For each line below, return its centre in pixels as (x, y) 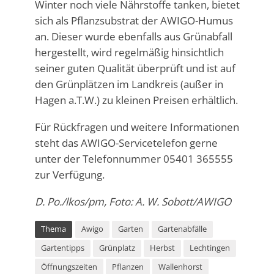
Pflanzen (128, 267)
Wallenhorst (180, 267)
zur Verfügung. (69, 174)
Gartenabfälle (182, 229)
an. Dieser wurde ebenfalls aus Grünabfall (133, 36)
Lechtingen (209, 248)
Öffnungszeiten (69, 267)
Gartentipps (62, 248)
